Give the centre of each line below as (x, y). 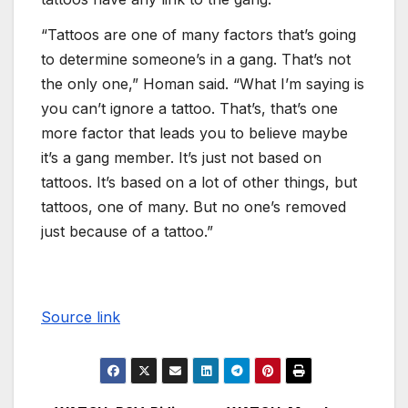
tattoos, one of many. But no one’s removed (194, 207)
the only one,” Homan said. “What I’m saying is (203, 84)
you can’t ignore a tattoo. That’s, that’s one (189, 109)
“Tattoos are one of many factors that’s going (199, 35)
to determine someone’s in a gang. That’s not (196, 60)
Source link (81, 317)
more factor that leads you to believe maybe (194, 133)
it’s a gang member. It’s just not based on (181, 158)
